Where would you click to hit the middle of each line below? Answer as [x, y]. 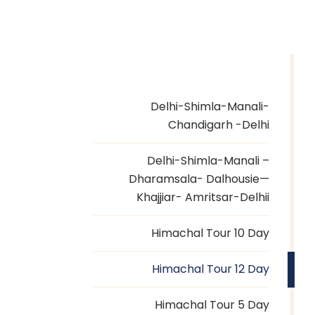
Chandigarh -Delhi [218, 125]
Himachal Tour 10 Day [210, 233]
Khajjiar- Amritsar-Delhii [202, 197]
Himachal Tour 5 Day [212, 305]
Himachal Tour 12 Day [210, 269]
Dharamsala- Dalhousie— [199, 179]
